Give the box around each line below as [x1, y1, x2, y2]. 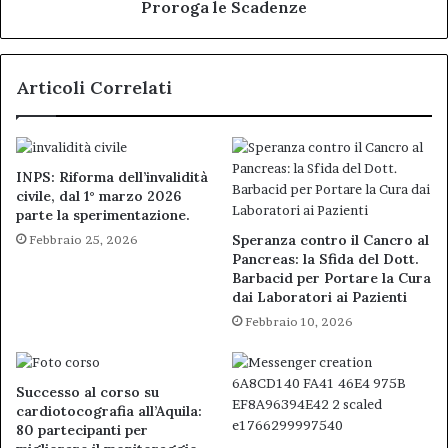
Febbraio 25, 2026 [29, 231, 138, 247]
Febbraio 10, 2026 [245, 313, 353, 329]
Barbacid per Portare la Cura [232, 268, 431, 287]
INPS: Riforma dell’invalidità [16, 167, 208, 186]
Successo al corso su [16, 382, 159, 401]
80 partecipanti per [16, 420, 148, 439]
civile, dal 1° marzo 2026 [16, 186, 181, 205]
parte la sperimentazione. [16, 205, 190, 224]
